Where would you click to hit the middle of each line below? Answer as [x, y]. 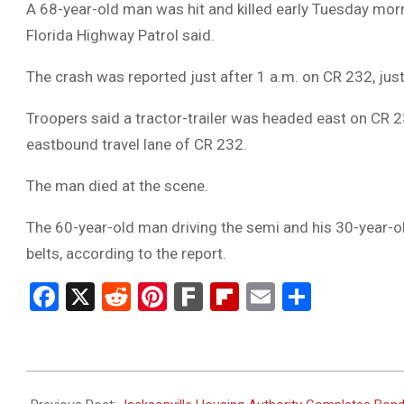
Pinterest [223, 297]
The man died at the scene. [117, 186]
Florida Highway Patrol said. [120, 35]
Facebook [119, 297]
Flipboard [297, 297]
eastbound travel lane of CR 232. [137, 144]
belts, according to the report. [126, 253]
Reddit [170, 297]
